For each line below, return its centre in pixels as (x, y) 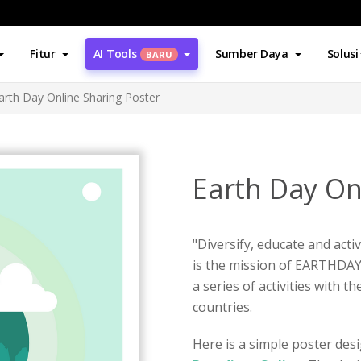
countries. (222, 307)
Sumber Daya (251, 54)
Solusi (342, 54)
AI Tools (115, 54)
